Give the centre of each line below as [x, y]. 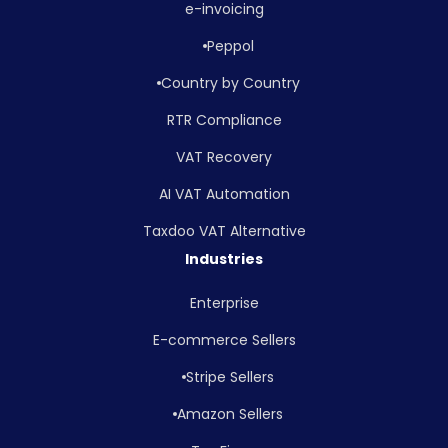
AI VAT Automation [224, 193]
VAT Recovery [224, 156]
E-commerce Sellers [224, 339]
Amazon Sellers [230, 413]
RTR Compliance [224, 119]
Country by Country [230, 82]
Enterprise [224, 302]
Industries [224, 258]
